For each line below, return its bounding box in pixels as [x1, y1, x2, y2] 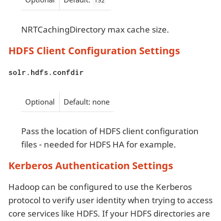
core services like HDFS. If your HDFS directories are [8, 208, 210, 220]
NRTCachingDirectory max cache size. [21, 24, 169, 36]
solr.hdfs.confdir [8, 68, 84, 77]
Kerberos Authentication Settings [8, 159, 173, 173]
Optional [25, 96, 55, 107]
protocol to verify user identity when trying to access [8, 194, 213, 206]
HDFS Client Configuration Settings [8, 44, 180, 58]
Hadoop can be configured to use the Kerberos [8, 181, 192, 193]
